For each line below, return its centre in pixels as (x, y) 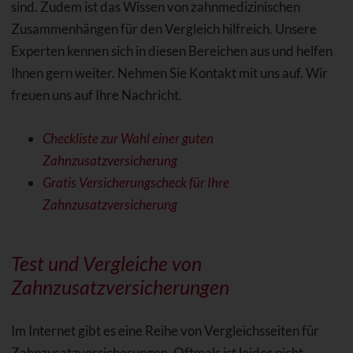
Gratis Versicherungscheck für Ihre (136, 182)
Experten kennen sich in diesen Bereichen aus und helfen (171, 50)
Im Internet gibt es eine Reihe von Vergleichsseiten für (165, 330)
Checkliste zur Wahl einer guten (128, 138)
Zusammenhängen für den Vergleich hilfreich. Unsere (163, 28)
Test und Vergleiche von (106, 263)
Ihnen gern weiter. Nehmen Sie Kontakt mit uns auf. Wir (169, 72)
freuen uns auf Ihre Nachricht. (96, 95)
